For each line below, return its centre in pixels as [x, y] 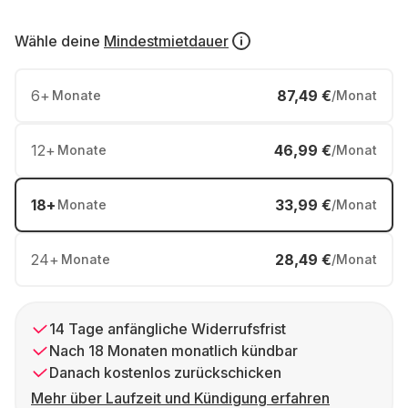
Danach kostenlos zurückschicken [165, 372]
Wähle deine [57, 41]
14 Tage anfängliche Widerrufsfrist [168, 329]
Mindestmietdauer [166, 41]
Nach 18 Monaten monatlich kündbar [173, 351]
